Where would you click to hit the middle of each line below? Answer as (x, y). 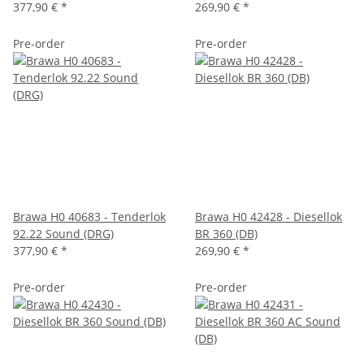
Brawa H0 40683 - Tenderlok (89, 216)
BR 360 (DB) (226, 233)
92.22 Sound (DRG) (63, 233)
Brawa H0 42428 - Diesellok (269, 216)
